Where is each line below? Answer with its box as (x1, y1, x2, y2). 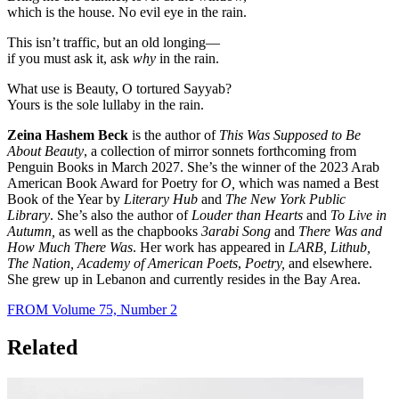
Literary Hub (124, 191, 201, 207)
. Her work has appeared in (133, 239, 285, 255)
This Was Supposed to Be (219, 126, 361, 142)
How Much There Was (7, 239, 133, 255)
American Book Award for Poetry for (7, 175, 221, 191)
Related (7, 335, 77, 359)
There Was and (298, 223, 382, 239)
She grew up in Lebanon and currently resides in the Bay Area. (7, 271, 361, 287)
